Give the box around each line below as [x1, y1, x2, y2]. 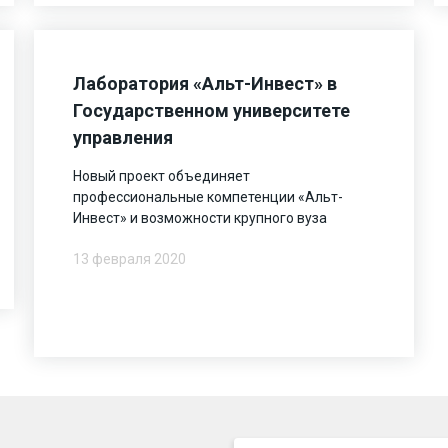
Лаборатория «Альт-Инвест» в [73, 72, 338, 94]
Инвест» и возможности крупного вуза [73, 209, 328, 226]
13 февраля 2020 [73, 250, 187, 267]
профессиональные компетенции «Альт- [73, 188, 344, 205]
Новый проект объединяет [73, 167, 251, 184]
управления [73, 126, 174, 148]
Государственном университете [73, 99, 351, 121]
